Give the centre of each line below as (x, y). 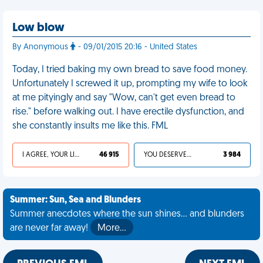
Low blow (38, 28)
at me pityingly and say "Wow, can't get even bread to (124, 98)
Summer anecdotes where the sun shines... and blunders (127, 214)
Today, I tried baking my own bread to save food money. (130, 70)
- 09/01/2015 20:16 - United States (136, 47)
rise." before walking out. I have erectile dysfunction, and (128, 112)
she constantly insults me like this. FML (90, 126)
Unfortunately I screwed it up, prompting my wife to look (130, 84)
